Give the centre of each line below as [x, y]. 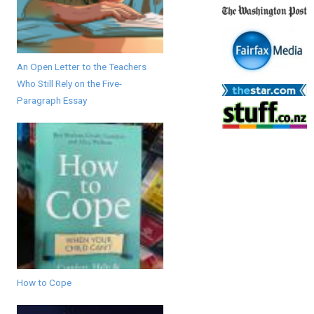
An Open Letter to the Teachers [81, 66]
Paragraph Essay [52, 100]
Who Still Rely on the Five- [69, 83]
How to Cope [44, 282]
